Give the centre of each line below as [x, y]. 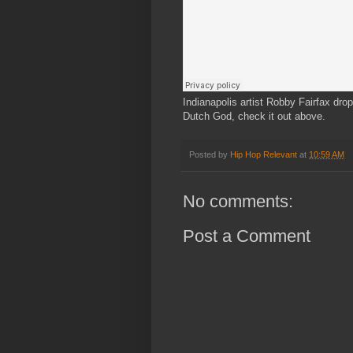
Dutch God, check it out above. [254, 117]
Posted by [210, 155]
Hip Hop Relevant [264, 155]
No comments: [238, 202]
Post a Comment [247, 236]
